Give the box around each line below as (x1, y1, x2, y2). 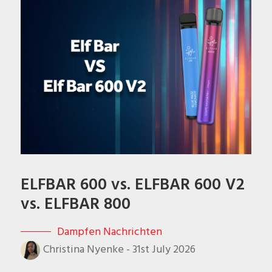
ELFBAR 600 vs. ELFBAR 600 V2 (20, 172, 245, 196)
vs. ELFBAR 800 (20, 192, 131, 216)
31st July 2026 (132, 241, 195, 257)
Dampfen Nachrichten (56, 223, 162, 239)
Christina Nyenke (42, 241, 124, 257)
